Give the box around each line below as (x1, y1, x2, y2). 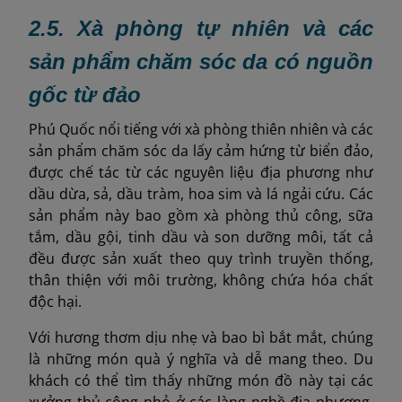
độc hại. (29, 291, 82, 311)
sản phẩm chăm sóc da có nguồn (29, 48, 373, 74)
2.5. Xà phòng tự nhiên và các (29, 15, 373, 40)
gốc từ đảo (29, 82, 141, 107)
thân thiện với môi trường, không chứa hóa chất (29, 269, 373, 290)
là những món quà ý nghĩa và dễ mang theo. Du (29, 348, 373, 369)
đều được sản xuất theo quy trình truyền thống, (29, 248, 373, 268)
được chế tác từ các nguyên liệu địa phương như (29, 162, 373, 182)
